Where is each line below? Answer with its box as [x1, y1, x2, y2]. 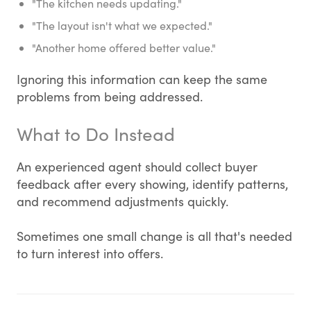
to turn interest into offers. [17, 245, 163, 262]
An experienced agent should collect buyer [17, 158, 258, 175]
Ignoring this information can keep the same [17, 71, 267, 87]
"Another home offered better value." [32, 40, 216, 55]
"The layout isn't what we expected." [32, 18, 212, 33]
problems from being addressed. [17, 88, 203, 105]
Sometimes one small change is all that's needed [17, 228, 292, 244]
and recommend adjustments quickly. [17, 193, 228, 210]
